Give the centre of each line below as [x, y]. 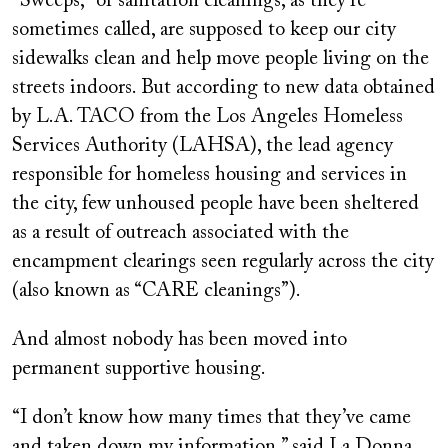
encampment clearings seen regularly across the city [223, 262]
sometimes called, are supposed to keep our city [204, 30]
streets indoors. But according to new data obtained [223, 88]
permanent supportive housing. [139, 369]
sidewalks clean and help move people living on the [220, 59]
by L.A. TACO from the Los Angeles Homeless [207, 117]
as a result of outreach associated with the [180, 233]
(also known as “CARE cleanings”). [156, 291]
